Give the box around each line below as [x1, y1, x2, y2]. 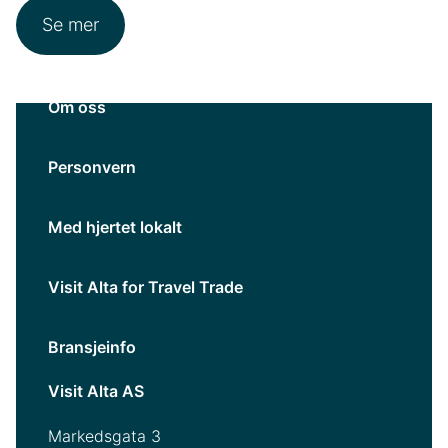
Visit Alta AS [48, 381, 144, 402]
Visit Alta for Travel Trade [48, 277, 243, 298]
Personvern [48, 157, 136, 178]
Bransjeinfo [48, 337, 136, 358]
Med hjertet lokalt [48, 217, 182, 238]
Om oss [48, 97, 106, 118]
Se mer [41, 14, 99, 36]
